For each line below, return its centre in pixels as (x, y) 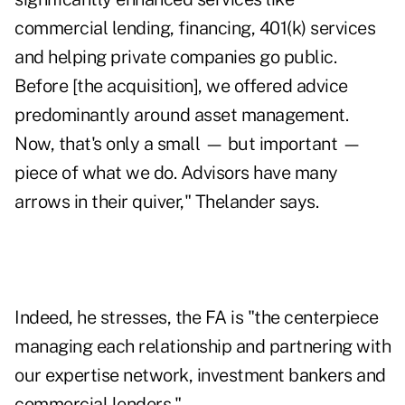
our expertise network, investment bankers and (200, 376)
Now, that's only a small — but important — (188, 144)
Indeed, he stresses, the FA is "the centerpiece (197, 318)
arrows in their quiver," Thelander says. (166, 202)
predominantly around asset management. (181, 115)
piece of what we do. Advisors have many (176, 173)
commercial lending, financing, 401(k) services (195, 28)
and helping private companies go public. (175, 57)
